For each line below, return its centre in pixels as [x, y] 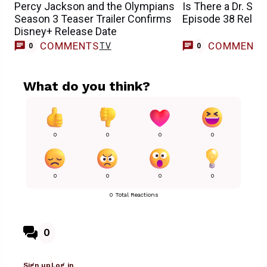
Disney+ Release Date [66, 32]
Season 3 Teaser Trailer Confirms [93, 19]
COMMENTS [69, 46]
